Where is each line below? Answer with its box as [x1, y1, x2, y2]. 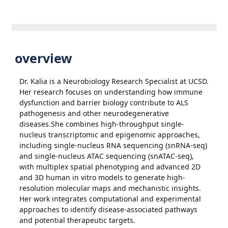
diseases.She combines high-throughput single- [19, 119, 185, 129]
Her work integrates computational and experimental [19, 193, 202, 204]
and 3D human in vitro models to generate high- [19, 172, 186, 182]
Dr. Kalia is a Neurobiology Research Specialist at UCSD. [19, 76, 209, 86]
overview [11, 49, 73, 67]
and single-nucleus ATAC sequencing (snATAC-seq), [19, 151, 194, 161]
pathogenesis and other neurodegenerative [19, 108, 169, 118]
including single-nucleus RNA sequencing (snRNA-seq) [19, 140, 208, 150]
